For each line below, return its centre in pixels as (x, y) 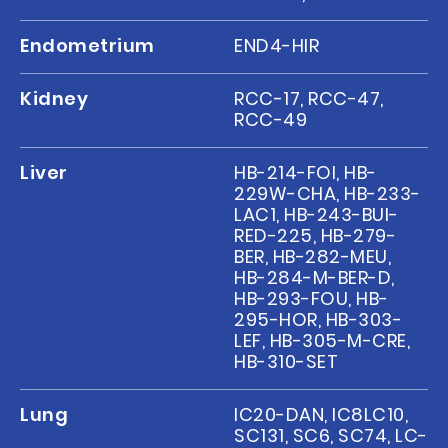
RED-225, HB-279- (315, 235)
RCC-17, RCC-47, (309, 99)
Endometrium (87, 46)
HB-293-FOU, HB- (311, 298)
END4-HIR (277, 46)
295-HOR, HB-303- (318, 319)
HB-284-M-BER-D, (314, 277)
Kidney (54, 99)
